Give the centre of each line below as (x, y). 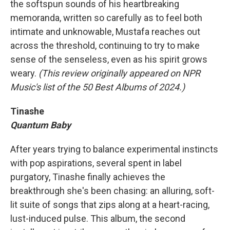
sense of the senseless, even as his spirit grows (109, 59)
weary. (24, 73)
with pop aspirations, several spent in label (96, 163)
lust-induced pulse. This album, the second (98, 218)
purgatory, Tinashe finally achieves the (88, 177)
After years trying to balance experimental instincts (114, 149)
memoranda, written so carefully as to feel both (106, 18)
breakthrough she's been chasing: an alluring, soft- (112, 191)
